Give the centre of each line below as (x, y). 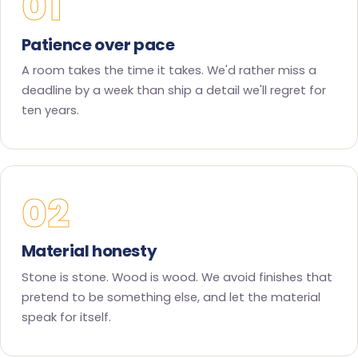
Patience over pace (98, 44)
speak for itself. (66, 318)
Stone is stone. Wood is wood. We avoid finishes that (177, 278)
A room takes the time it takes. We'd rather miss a (169, 71)
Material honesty (89, 251)
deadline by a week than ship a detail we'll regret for (173, 91)
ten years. (50, 111)
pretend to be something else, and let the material (171, 298)
